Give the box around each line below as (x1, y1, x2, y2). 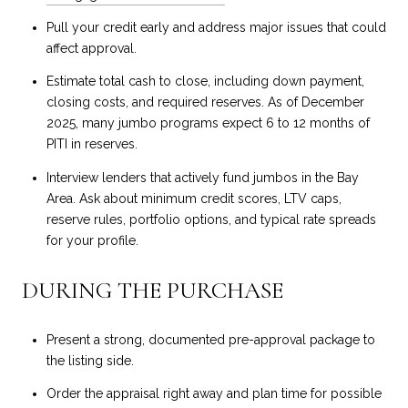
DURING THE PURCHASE (22, 276, 283, 305)
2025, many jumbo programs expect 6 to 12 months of (46, 116, 370, 131)
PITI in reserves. (46, 137, 138, 152)
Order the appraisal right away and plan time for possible (46, 386, 382, 402)
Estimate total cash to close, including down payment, (46, 74, 364, 89)
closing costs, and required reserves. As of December (46, 95, 364, 110)
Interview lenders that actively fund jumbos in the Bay (46, 169, 359, 185)
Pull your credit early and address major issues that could (46, 19, 386, 35)
